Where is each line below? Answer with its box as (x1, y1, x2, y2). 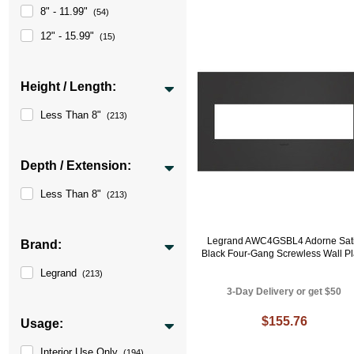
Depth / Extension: (21, 158, 132, 172)
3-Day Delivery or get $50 (227, 286, 342, 298)
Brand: (21, 237, 62, 251)
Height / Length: (21, 79, 117, 93)
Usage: (21, 316, 64, 330)
